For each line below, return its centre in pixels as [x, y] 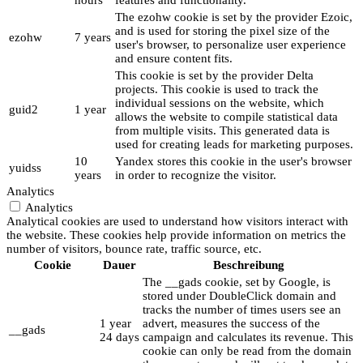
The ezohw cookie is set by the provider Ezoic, [234, 17]
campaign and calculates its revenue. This [248, 337]
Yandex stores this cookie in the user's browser [233, 162]
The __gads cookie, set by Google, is [237, 282]
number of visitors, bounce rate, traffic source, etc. [134, 249]
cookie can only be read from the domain [247, 351]
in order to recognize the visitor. [196, 175]
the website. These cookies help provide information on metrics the [176, 235]
